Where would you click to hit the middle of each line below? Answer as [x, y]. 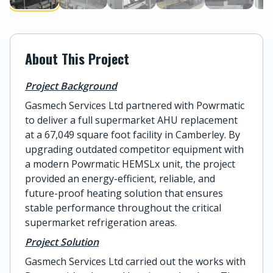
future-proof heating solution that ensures [124, 193]
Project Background [71, 86]
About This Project [77, 58]
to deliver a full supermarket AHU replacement [131, 120]
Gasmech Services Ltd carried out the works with [135, 261]
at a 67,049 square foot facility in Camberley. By [133, 134]
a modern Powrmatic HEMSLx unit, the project [130, 164]
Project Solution [62, 242]
